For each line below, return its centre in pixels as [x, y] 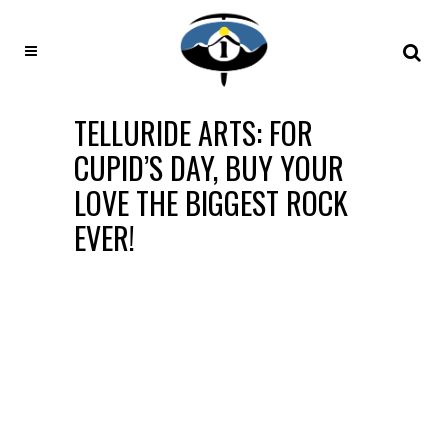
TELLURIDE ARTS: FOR [193, 132]
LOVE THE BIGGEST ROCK [211, 202]
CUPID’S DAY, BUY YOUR [209, 167]
